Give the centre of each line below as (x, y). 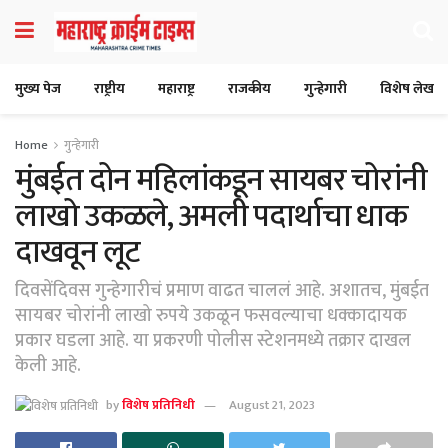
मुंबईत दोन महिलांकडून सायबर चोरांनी (221, 180)
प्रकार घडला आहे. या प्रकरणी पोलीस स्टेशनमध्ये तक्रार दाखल (213, 340)
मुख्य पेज (38, 88)
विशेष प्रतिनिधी (158, 404)
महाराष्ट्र (176, 88)
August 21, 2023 (272, 404)
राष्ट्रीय (109, 88)
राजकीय (249, 88)
